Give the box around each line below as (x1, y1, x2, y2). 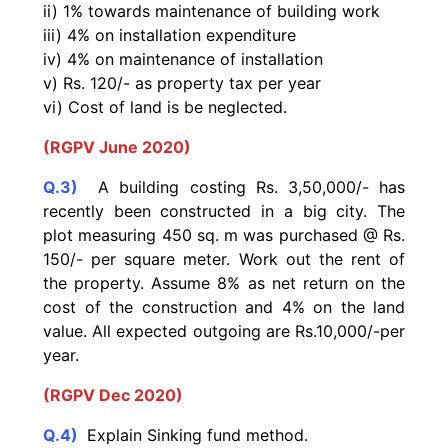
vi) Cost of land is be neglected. (43, 96, 287, 117)
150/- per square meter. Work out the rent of (43, 248, 405, 269)
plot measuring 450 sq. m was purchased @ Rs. (43, 224, 405, 245)
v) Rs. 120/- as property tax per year (43, 72, 321, 93)
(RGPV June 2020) (43, 136, 191, 157)
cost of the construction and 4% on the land (43, 296, 405, 317)
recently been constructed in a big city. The (43, 200, 405, 221)
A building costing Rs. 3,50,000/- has (88, 176, 406, 197)
